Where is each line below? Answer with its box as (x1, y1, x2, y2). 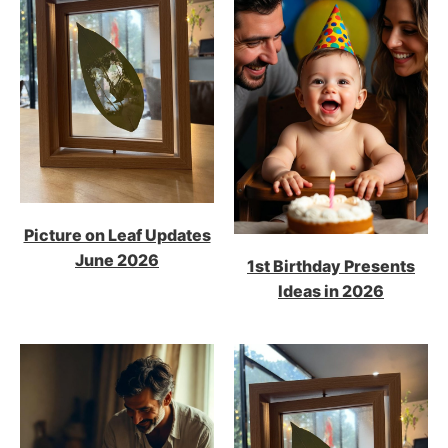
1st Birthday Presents (247, 255, 415, 276)
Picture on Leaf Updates (23, 225, 211, 246)
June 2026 (75, 250, 159, 271)
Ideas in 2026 (278, 280, 384, 301)
